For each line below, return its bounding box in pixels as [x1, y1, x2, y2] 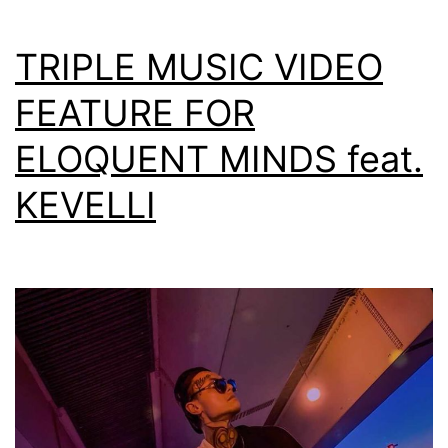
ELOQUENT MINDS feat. [15, 136, 423, 181]
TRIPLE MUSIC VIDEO [15, 44, 383, 89]
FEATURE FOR [15, 90, 255, 135]
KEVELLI [15, 182, 156, 227]
